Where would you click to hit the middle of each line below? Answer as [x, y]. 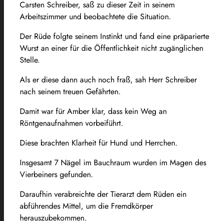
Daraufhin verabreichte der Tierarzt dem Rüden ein [103, 194]
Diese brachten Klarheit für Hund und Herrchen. [99, 143]
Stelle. [30, 60]
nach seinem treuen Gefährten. [70, 91]
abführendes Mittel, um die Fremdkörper [86, 206]
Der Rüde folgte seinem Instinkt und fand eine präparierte [114, 36]
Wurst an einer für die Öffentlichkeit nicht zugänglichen [111, 48]
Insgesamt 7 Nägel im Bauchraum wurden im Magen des [113, 162]
